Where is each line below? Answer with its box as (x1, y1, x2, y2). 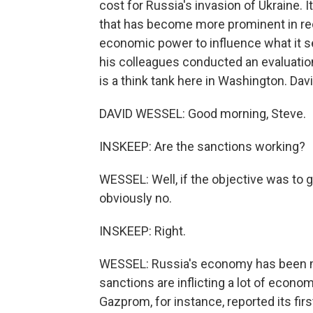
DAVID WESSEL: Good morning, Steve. (99, 106, 306, 121)
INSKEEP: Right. (99, 224, 186, 238)
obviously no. (99, 191, 172, 205)
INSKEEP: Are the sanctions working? (99, 139, 305, 154)
